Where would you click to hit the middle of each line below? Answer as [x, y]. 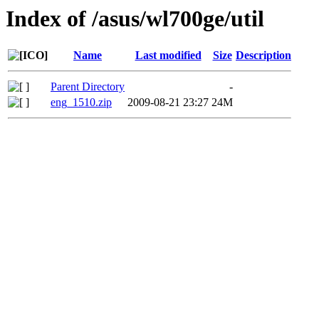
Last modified [168, 56]
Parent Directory [88, 87]
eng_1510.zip [81, 103]
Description [263, 56]
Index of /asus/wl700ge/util [135, 19]
